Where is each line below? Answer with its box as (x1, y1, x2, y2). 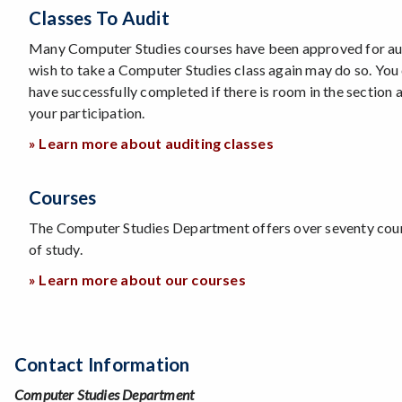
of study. (29, 240, 83, 258)
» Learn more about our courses (29, 270, 246, 288)
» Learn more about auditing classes (29, 134, 274, 152)
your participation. (29, 103, 145, 121)
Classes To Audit (29, 6, 170, 29)
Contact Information (14, 353, 190, 375)
